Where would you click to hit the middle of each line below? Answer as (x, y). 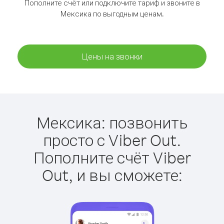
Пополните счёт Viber (112, 157)
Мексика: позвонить (112, 122)
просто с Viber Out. (112, 140)
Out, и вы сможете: (112, 175)
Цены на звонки (112, 56)
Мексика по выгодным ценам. (112, 14)
